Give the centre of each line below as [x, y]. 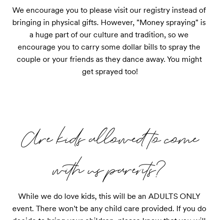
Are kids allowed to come [110, 138]
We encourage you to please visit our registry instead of [109, 10]
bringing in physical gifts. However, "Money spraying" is [109, 22]
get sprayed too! [110, 71]
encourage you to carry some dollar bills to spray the [109, 47]
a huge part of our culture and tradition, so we [109, 35]
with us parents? [110, 169]
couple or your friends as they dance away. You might [109, 59]
